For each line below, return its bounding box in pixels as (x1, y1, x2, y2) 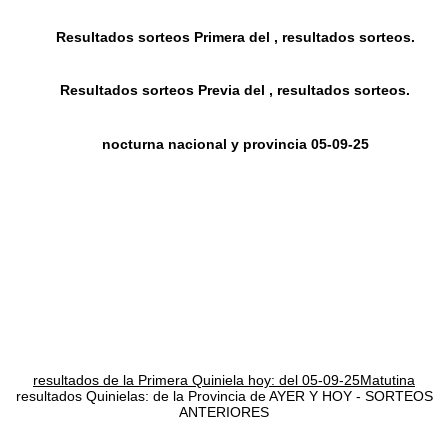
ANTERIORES (179, 404, 269, 421)
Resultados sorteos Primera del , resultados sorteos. (55, 29, 415, 46)
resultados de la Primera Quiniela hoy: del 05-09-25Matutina (33, 372, 415, 389)
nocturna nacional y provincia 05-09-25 (101, 135, 369, 152)
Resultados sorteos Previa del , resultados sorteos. (60, 82, 411, 99)
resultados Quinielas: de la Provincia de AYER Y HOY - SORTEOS (15, 388, 433, 405)
